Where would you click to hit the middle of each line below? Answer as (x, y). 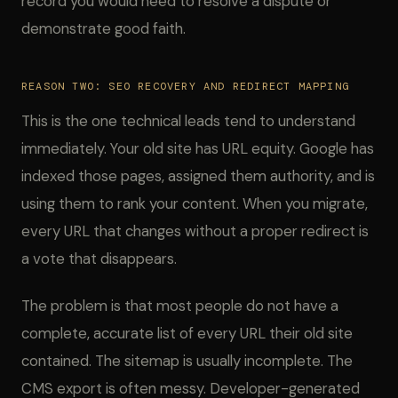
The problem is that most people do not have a (180, 306)
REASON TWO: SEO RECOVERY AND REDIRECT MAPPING (186, 86)
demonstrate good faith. (103, 28)
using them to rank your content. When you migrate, (195, 203)
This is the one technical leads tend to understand (188, 121)
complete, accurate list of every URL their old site (187, 333)
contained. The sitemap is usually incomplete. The (187, 361)
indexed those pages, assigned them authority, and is (198, 176)
